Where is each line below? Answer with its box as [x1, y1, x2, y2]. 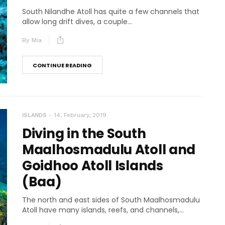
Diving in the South [22, 125, 146, 143]
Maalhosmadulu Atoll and [22, 141, 196, 159]
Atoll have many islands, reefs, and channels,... [22, 205, 184, 215]
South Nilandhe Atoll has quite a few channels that [22, 6, 199, 17]
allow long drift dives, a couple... [22, 16, 132, 27]
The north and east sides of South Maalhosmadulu [22, 195, 200, 205]
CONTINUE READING [33, 61, 92, 69]
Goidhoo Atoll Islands [22, 157, 163, 175]
